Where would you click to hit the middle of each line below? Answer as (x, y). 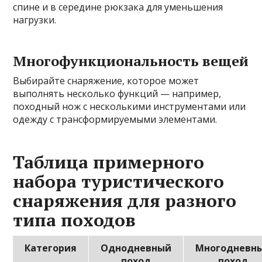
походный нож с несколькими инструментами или (130, 107)
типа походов (75, 220)
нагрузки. (35, 20)
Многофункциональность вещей (131, 61)
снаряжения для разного (125, 201)
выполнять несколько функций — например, (117, 94)
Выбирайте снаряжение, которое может (106, 81)
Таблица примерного (109, 162)
